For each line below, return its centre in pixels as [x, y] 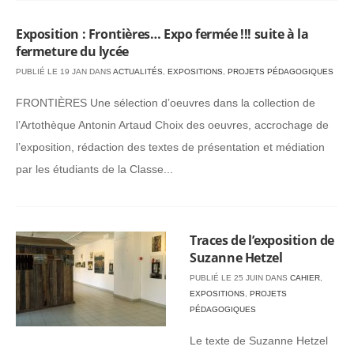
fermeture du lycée [72, 51]
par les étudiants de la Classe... [94, 169]
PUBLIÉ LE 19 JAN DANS [64, 72]
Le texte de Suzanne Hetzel [259, 341]
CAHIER [305, 278]
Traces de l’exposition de [262, 240]
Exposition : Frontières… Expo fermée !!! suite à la [162, 34]
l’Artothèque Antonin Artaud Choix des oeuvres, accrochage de [172, 125]
